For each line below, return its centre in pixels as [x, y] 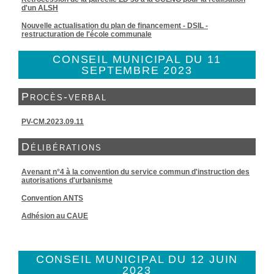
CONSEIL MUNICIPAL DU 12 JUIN [137, 259]
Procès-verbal [64, 97]
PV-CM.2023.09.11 [53, 122]
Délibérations [62, 147]
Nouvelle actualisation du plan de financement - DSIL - [115, 26]
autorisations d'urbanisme [67, 180]
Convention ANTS [52, 198]
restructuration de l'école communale [87, 34]
